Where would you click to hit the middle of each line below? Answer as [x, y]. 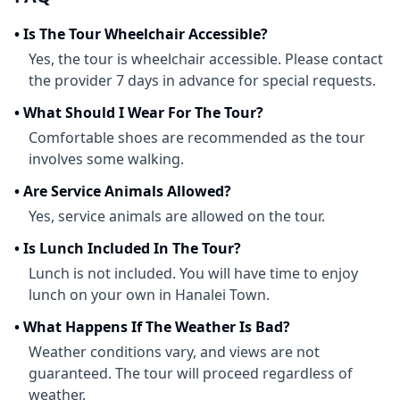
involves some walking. [106, 159]
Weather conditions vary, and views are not [174, 352]
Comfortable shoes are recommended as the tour [197, 137]
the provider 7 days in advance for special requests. [202, 80]
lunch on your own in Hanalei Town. [149, 295]
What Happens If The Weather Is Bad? [157, 327]
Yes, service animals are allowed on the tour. [177, 216]
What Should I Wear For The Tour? [143, 112]
